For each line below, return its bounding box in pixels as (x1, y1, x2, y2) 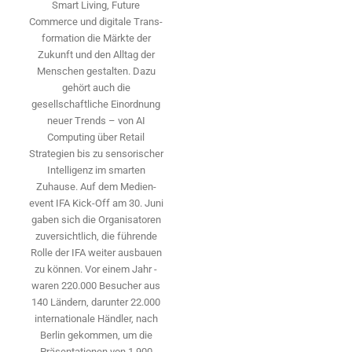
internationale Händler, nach (34, 312, 158, 324)
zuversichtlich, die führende (35, 229, 157, 242)
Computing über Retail (47, 130, 145, 143)
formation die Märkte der (41, 31, 151, 44)
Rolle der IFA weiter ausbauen (30, 246, 162, 258)
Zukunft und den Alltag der (37, 48, 155, 60)
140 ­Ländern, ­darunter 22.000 (31, 295, 160, 308)
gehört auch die (61, 81, 130, 93)
